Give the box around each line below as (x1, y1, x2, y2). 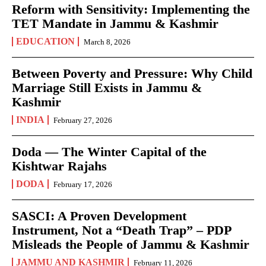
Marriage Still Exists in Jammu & (12, 80, 202, 95)
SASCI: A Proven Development (12, 208, 186, 223)
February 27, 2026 (53, 115, 112, 125)
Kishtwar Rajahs (12, 158, 107, 173)
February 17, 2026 (53, 179, 112, 189)
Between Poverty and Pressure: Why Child (12, 65, 252, 81)
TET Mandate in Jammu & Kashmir (12, 15, 218, 31)
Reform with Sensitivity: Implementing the (12, 1, 250, 17)
